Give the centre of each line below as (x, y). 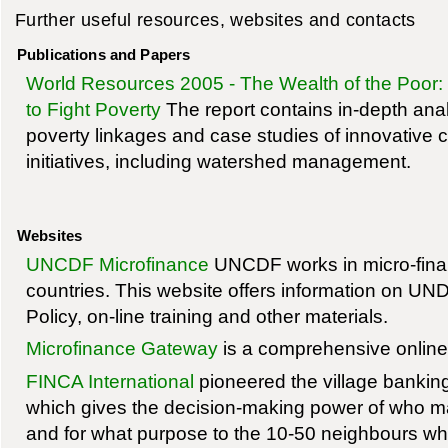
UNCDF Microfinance (117, 264)
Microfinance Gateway (121, 348)
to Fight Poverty (93, 109)
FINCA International (109, 380)
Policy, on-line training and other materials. (206, 316)
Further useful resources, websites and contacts (215, 19)
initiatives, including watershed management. (218, 161)
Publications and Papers (103, 55)
